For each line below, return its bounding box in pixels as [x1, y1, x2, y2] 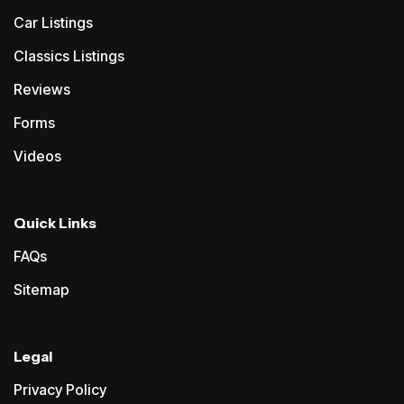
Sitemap [14, 280, 69, 299]
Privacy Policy [14, 381, 106, 399]
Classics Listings [14, 47, 124, 66]
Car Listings [14, 14, 93, 32]
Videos [14, 147, 61, 166]
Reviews [14, 80, 70, 99]
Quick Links [14, 214, 96, 233]
